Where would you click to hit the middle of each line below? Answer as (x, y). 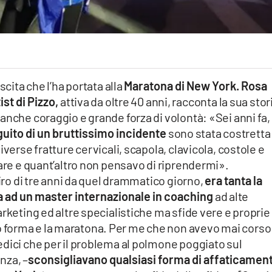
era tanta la (234, 181)
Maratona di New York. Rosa (196, 86)
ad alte (232, 196)
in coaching (183, 196)
